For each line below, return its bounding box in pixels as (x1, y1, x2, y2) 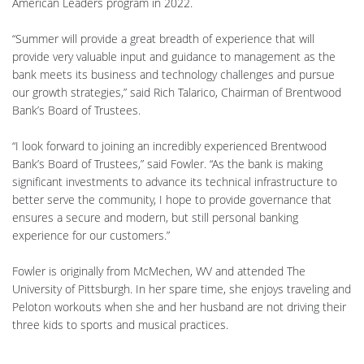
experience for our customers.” (12, 227, 170, 243)
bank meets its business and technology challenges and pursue (12, 66, 335, 82)
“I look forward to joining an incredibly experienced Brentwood (12, 137, 327, 154)
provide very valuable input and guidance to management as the (12, 48, 336, 64)
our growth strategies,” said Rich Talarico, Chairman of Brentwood (12, 84, 341, 100)
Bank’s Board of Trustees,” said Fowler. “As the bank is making (12, 155, 323, 171)
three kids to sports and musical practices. (12, 316, 228, 332)
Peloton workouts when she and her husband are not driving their (12, 298, 346, 314)
